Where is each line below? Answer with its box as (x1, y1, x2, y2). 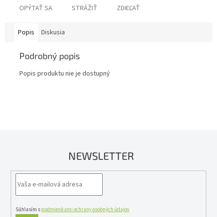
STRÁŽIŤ (72, 3, 97, 14)
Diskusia (41, 28, 65, 38)
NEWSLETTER (68, 149, 134, 162)
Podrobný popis (19, 50, 80, 62)
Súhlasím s (15, 206, 41, 214)
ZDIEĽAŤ (117, 3, 140, 14)
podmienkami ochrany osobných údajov (41, 206, 129, 214)
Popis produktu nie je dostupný (19, 69, 110, 79)
